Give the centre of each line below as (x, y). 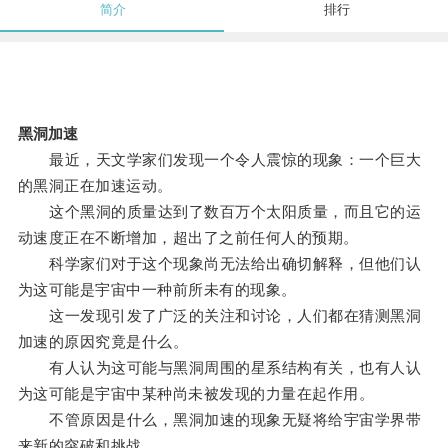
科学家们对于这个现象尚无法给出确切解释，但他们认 (219, 264)
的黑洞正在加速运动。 (95, 186)
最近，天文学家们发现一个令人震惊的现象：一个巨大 (219, 160)
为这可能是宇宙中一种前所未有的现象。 (157, 290)
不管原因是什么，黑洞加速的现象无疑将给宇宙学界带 (219, 420)
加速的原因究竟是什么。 (103, 342)
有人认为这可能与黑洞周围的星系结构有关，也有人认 (219, 368)
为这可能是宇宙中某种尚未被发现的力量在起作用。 (196, 394)
